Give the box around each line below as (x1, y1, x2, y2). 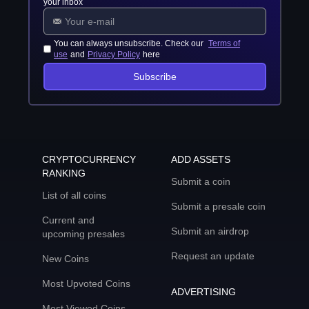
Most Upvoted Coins (41, 278, 130, 289)
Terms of (208, 39, 241, 48)
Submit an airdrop (171, 226, 249, 237)
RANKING (41, 168, 86, 179)
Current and (41, 215, 94, 226)
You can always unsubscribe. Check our (54, 39, 206, 48)
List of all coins (41, 190, 106, 201)
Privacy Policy (88, 50, 141, 59)
